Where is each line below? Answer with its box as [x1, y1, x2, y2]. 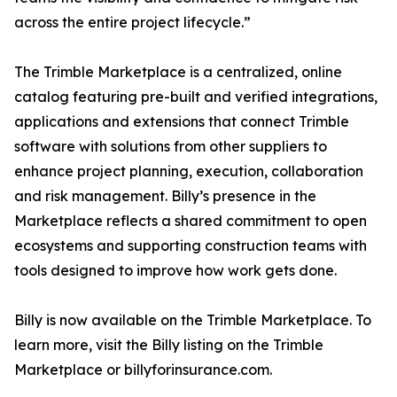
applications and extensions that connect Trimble [14, 113, 349, 131]
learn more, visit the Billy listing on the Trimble [14, 336, 323, 354]
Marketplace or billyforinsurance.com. [14, 361, 272, 379]
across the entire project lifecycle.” [14, 13, 251, 32]
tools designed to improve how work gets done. [14, 261, 337, 280]
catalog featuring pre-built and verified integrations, [14, 88, 378, 106]
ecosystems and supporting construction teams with [14, 237, 367, 255]
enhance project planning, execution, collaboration [14, 162, 363, 181]
